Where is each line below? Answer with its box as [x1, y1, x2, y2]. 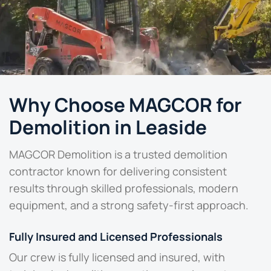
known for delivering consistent [64, 164, 227, 179]
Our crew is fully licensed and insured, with [9, 250, 225, 265]
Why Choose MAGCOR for [9, 91, 242, 117]
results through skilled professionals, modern [9, 181, 238, 196]
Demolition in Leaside [9, 113, 207, 140]
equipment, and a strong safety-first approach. [9, 198, 249, 213]
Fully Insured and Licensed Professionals [9, 229, 223, 244]
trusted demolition [133, 147, 227, 162]
